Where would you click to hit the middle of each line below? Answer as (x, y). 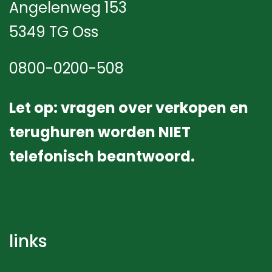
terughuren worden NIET (100, 132)
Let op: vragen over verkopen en (129, 108)
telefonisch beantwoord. (102, 157)
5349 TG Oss (54, 32)
